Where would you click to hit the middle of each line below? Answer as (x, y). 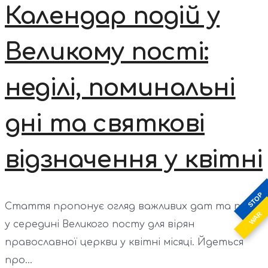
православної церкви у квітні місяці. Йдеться (124, 243)
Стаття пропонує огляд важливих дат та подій (133, 207)
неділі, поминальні (120, 88)
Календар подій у (112, 16)
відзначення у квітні (134, 159)
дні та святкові (105, 124)
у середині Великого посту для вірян (100, 225)
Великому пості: (106, 52)
